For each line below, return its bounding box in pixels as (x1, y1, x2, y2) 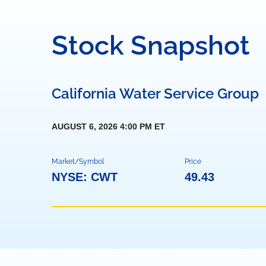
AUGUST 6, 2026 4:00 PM (52, 122, 152, 131)
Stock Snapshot (52, 30, 250, 61)
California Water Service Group (52, 85, 259, 102)
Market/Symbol (52, 157, 104, 166)
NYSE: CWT (52, 170, 118, 183)
